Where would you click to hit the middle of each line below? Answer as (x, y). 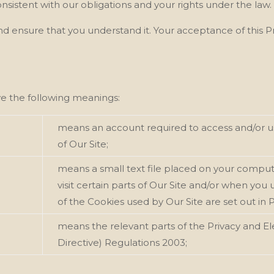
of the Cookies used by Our (121, 201)
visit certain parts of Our (113, 185)
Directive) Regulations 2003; (123, 242)
